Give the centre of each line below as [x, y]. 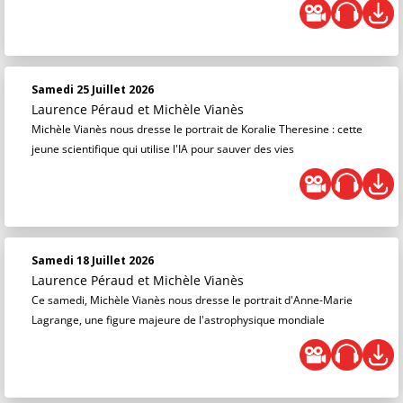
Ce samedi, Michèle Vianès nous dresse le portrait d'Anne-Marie [192, 300]
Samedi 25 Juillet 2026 [93, 90]
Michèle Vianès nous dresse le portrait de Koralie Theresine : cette [197, 129]
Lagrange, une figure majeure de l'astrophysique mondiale [178, 320]
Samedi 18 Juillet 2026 [93, 260]
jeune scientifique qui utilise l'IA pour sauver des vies [163, 149]
